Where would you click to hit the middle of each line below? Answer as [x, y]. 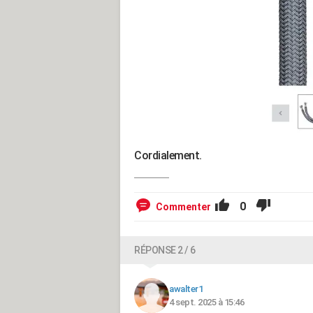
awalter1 [186, 289]
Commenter [183, 207]
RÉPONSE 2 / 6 [165, 250]
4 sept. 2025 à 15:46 [206, 303]
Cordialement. [168, 156]
